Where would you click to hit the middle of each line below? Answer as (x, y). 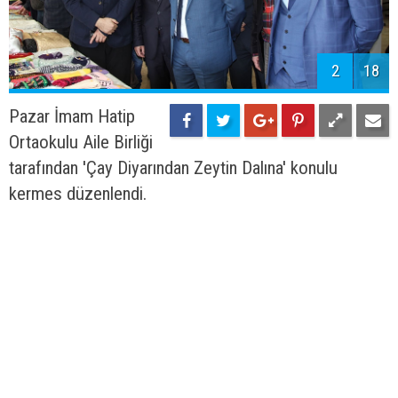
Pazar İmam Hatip (72, 116)
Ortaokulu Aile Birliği (81, 142)
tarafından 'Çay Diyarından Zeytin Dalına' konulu (173, 167)
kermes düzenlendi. (78, 193)
